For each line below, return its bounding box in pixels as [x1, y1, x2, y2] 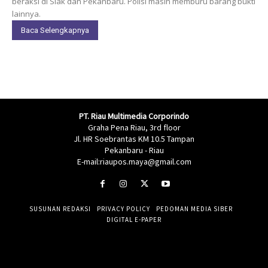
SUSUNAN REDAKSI [29, 205, 91, 214]
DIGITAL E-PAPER [106, 215, 162, 224]
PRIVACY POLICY [97, 205, 150, 214]
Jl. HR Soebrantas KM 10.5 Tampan [74, 133, 194, 144]
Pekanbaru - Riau [104, 144, 164, 156]
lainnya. [12, 8, 41, 19]
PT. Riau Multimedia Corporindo [79, 110, 189, 121]
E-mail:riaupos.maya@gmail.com [77, 156, 191, 167]
